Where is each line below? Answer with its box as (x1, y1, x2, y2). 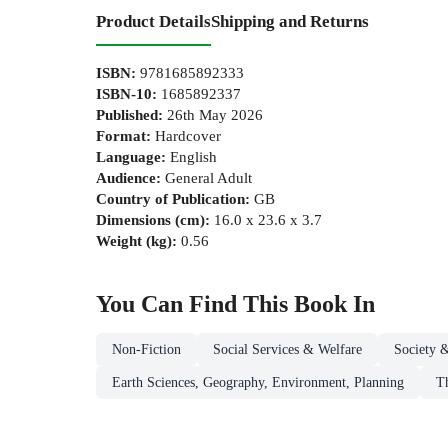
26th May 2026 (167, 105, 263, 123)
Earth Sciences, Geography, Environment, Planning (112, 374, 404, 390)
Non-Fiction (112, 341, 181, 357)
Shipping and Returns (211, 11, 369, 31)
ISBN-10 (96, 84, 152, 102)
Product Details (96, 11, 211, 31)
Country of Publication (96, 189, 245, 207)
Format (96, 126, 146, 144)
